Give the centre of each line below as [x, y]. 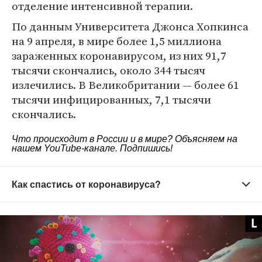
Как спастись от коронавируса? [86, 184]
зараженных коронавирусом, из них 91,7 [119, 56]
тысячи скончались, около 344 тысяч [108, 70]
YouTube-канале [80, 148]
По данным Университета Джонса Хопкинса [130, 26]
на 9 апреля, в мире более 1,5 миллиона [117, 41]
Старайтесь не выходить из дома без [99, 235]
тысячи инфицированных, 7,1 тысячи [111, 99]
